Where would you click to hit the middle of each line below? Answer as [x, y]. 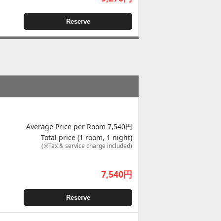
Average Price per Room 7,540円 [79, 126]
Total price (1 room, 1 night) [87, 137]
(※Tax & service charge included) [87, 146]
